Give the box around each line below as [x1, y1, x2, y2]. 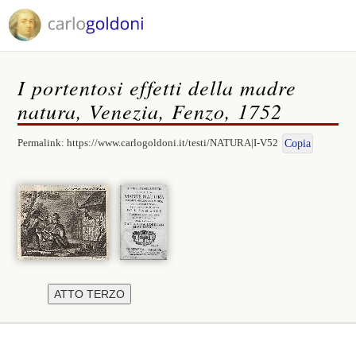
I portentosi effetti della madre [17, 73, 297, 101]
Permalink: [17, 137, 68, 149]
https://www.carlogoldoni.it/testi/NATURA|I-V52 [67, 137, 279, 149]
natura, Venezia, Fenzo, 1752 [17, 97, 283, 125]
